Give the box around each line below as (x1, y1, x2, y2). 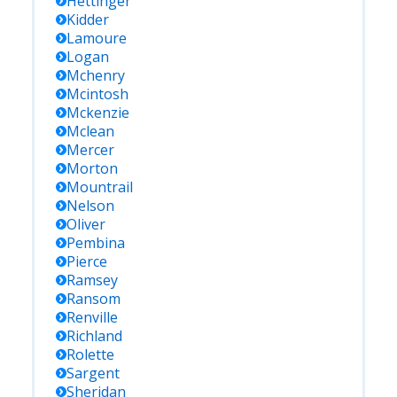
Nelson (66, 196, 114, 215)
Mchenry (66, 66, 125, 85)
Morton (66, 159, 118, 178)
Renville (66, 307, 118, 327)
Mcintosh (66, 84, 128, 104)
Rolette (66, 345, 114, 364)
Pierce (66, 252, 107, 271)
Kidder (66, 10, 109, 29)
